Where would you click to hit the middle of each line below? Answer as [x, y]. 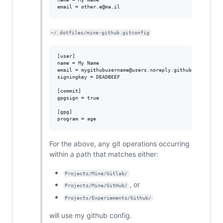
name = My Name [78, 63]
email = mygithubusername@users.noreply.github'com [130, 70]
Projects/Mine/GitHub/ [96, 186]
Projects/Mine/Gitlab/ [96, 173]
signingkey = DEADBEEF [88, 77]
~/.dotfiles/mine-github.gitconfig [100, 32]
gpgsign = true [78, 98]
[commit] [69, 91]
